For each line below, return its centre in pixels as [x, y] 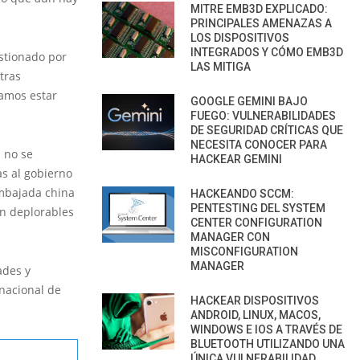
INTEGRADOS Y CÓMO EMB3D [267, 52]
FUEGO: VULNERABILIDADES [263, 115]
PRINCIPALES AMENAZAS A [261, 23]
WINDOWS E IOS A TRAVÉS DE [266, 329]
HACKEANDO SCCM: [242, 193]
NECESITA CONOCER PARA [259, 144]
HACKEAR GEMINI [236, 159]
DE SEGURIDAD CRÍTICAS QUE [267, 130]
